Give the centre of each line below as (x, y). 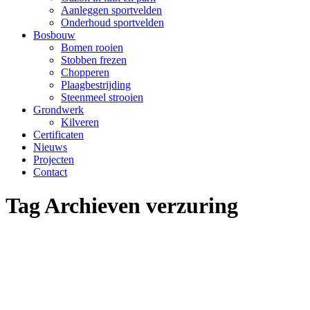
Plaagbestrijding (96, 85)
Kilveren (80, 122)
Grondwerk (58, 110)
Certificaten (58, 135)
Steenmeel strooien (102, 97)
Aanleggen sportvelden (111, 10)
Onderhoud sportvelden (112, 22)
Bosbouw (54, 35)
